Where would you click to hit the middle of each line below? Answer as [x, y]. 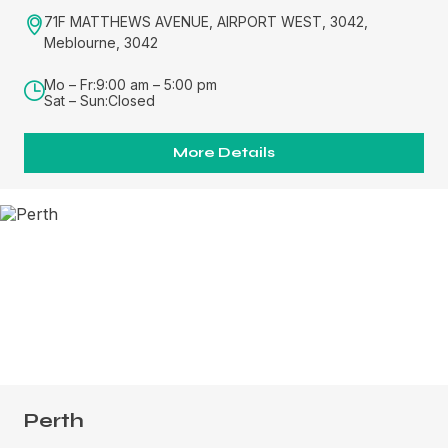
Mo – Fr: [70, 84]
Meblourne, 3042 [101, 42]
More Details [224, 152]
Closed [131, 100]
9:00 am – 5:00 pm [156, 84]
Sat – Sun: [76, 100]
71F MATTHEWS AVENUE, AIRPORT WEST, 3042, [206, 21]
